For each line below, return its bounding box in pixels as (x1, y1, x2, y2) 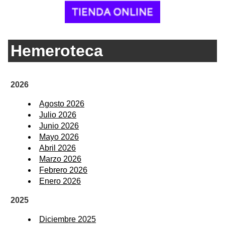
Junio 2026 (39, 122, 79, 131)
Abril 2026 (39, 144, 76, 153)
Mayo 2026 (39, 133, 79, 142)
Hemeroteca (11, 41, 103, 60)
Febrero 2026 (39, 166, 87, 175)
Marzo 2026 (39, 155, 81, 164)
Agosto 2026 (39, 99, 84, 108)
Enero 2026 (39, 177, 81, 186)
